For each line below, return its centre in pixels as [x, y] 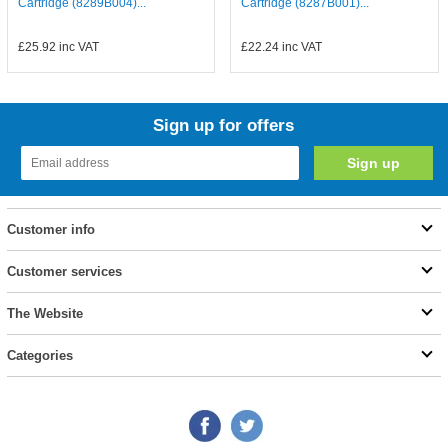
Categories [39, 355]
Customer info [50, 229]
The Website [44, 313]
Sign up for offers [224, 125]
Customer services [64, 271]
